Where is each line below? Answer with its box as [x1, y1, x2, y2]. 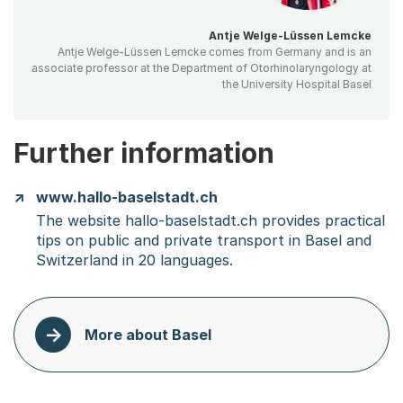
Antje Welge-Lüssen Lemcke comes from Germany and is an [58, 44, 372, 58]
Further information [13, 136, 274, 169]
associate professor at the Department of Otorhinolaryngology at [31, 60, 372, 75]
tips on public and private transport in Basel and [36, 230, 372, 249]
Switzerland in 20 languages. [36, 250, 233, 269]
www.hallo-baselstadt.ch [36, 187, 218, 206]
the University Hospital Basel [222, 76, 372, 91]
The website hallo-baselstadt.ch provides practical [36, 210, 385, 229]
